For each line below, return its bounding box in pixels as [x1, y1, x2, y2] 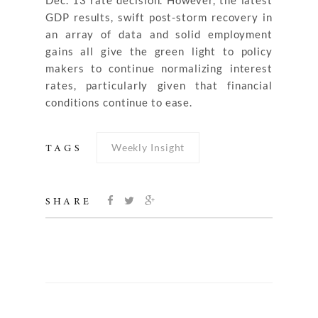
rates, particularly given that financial [45, 79, 273, 92]
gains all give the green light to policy [45, 45, 273, 57]
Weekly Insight [111, 141, 185, 153]
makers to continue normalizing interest [45, 62, 273, 75]
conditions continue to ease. [45, 96, 193, 109]
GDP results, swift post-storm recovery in [45, 11, 273, 23]
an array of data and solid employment [45, 28, 273, 40]
